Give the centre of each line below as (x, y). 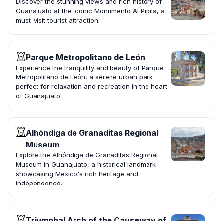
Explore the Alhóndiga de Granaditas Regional (87, 155)
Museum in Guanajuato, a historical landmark (86, 165)
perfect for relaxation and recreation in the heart (92, 87)
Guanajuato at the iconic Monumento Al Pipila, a (90, 11)
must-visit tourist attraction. (58, 20)
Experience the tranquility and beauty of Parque (90, 68)
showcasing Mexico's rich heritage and (77, 174)
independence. (39, 183)
